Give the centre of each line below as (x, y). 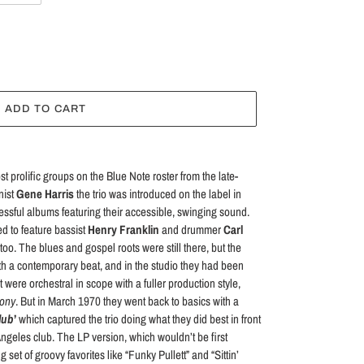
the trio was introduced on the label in (158, 194)
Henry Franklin (123, 230)
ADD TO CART (45, 109)
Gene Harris (45, 194)
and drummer (191, 230)
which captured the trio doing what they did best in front (139, 319)
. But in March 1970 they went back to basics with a (127, 301)
